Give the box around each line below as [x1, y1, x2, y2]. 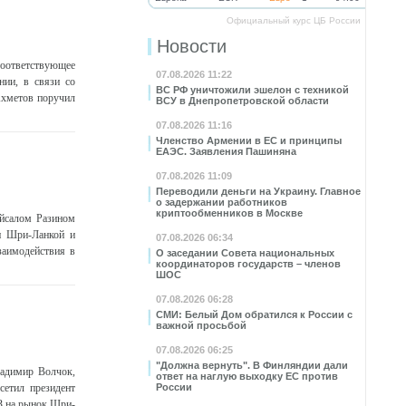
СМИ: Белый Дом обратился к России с [156, 309, 353, 320]
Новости [157, 36, 227, 56]
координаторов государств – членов [156, 258, 341, 269]
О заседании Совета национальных [156, 247, 334, 258]
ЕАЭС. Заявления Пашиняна [156, 146, 296, 157]
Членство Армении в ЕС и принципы [156, 135, 342, 146]
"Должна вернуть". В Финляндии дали [156, 360, 348, 371]
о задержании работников [156, 197, 287, 208]
